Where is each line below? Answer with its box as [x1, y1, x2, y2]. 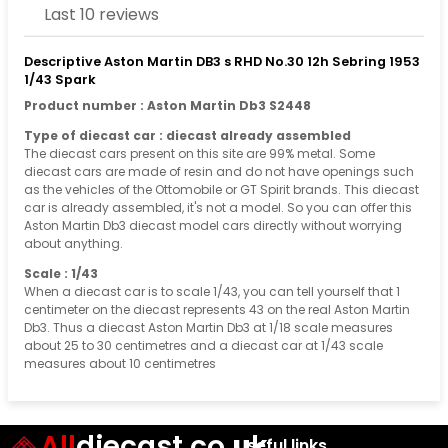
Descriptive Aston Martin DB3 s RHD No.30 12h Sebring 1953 [24, 52, 420, 70]
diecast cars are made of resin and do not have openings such [24, 162, 414, 180]
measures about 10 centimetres [24, 354, 216, 372]
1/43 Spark [24, 70, 96, 88]
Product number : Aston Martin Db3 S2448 [24, 96, 311, 114]
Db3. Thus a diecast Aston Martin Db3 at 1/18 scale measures [24, 318, 393, 336]
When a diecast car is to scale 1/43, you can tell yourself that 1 [24, 282, 400, 300]
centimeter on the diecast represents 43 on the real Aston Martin [24, 300, 410, 318]
